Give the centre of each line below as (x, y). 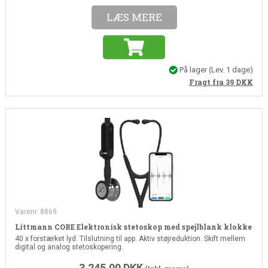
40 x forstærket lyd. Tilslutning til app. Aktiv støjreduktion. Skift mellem (130, 239)
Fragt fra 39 (213, 82)
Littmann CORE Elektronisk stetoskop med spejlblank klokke (133, 227)
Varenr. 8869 (36, 212)
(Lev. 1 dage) (231, 69)
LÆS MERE (134, 17)
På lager (194, 69)
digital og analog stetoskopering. (69, 247)
